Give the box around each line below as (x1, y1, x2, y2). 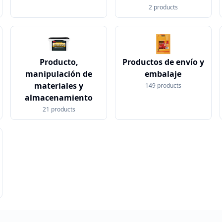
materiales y (34, 80, 84, 91)
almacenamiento (25, 92, 93, 103)
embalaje (145, 68, 182, 79)
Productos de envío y (122, 56, 204, 67)
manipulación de (25, 68, 93, 79)
